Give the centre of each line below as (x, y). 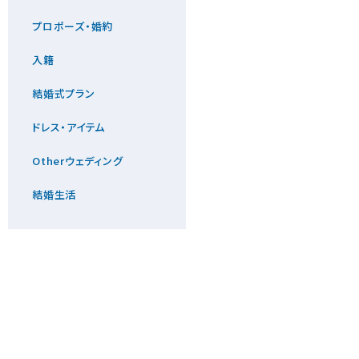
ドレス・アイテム (69, 127)
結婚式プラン (64, 93)
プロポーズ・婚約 (73, 26)
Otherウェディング (78, 160)
